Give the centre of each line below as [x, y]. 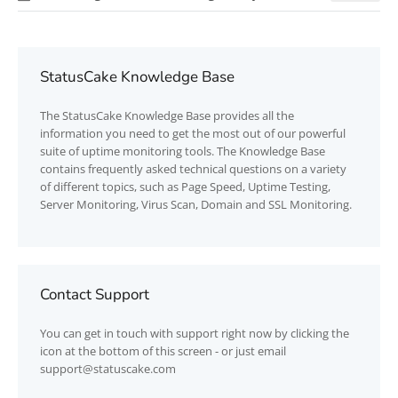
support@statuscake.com [108, 369]
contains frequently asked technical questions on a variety [193, 169]
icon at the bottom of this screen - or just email [163, 351]
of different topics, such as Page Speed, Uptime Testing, [185, 187]
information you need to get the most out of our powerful [193, 133]
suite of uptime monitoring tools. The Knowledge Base [183, 151]
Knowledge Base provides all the [208, 115]
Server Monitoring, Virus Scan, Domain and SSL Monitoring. [196, 204]
